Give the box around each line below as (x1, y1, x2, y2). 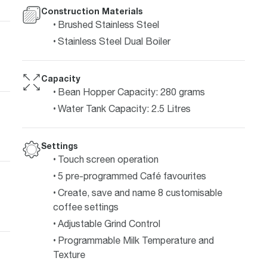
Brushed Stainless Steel (57, 18, 159, 30)
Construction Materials (41, 5, 142, 16)
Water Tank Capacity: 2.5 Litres (57, 103, 191, 114)
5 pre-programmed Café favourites (57, 170, 206, 181)
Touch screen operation (57, 153, 159, 164)
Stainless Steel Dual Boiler (57, 35, 170, 46)
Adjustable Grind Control (57, 218, 160, 229)
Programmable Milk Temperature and (57, 234, 214, 246)
